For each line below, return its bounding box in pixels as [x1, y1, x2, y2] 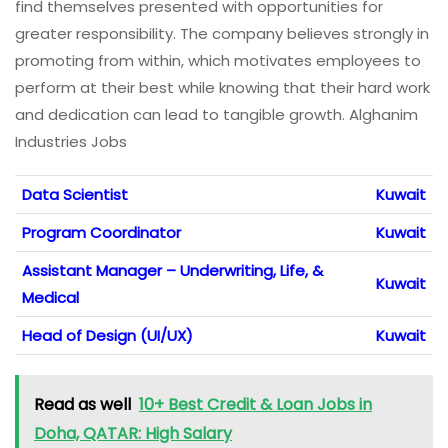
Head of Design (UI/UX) [22, 325, 193, 347]
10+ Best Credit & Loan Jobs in [139, 393, 372, 417]
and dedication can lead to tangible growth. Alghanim [15, 104, 418, 126]
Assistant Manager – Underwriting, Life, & [22, 260, 323, 282]
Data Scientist [22, 184, 128, 206]
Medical [22, 287, 79, 309]
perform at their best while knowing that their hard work [15, 77, 430, 99]
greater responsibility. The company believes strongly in [15, 23, 429, 45]
